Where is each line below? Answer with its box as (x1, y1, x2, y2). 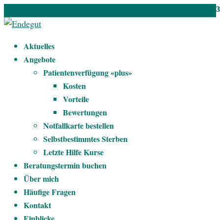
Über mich (24, 173, 59, 184)
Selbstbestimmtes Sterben (43, 133, 128, 144)
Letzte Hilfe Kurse (43, 146, 104, 158)
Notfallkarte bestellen (43, 120, 114, 131)
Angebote (24, 54, 55, 65)
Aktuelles (24, 40, 55, 52)
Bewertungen (63, 107, 107, 118)
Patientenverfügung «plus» (43, 67, 132, 78)
